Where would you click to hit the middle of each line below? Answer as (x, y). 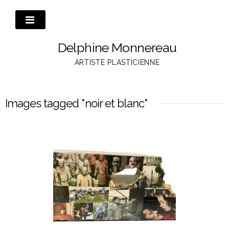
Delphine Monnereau (117, 48)
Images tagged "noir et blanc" (76, 103)
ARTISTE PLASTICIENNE (117, 62)
